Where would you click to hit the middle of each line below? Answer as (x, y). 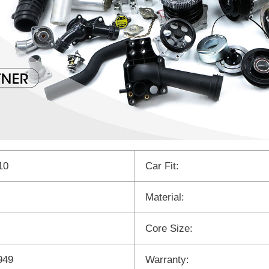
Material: (165, 197)
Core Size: (169, 228)
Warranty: (167, 259)
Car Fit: (162, 166)
